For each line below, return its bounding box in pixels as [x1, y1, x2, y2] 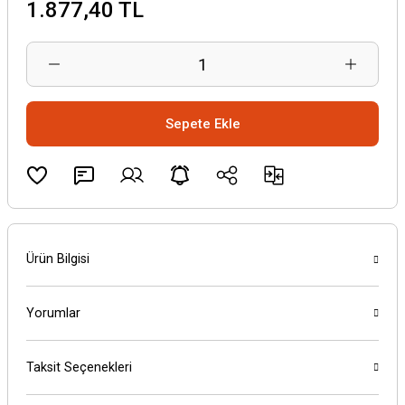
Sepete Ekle [165, 115, 240, 132]
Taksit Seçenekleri [26, 360, 132, 375]
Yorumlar [26, 306, 80, 321]
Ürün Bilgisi [26, 250, 89, 267]
